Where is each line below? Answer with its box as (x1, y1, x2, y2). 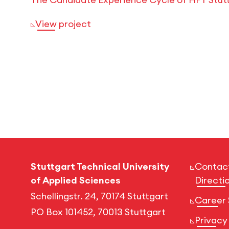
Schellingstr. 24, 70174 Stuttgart (31, 190, 168, 202)
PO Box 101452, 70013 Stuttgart (31, 205, 166, 218)
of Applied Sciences (31, 174, 121, 186)
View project (35, 17, 91, 30)
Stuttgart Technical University (31, 160, 169, 172)
